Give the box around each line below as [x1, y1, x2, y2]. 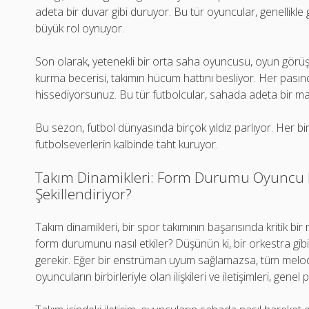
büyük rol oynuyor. [35, 21, 125, 36]
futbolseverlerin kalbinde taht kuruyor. [35, 137, 219, 152]
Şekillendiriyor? [35, 184, 132, 203]
